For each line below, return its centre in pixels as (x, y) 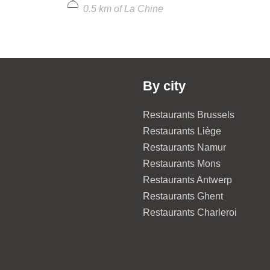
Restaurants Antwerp (187, 180)
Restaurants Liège (182, 131)
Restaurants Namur (184, 148)
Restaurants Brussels (189, 115)
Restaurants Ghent (183, 196)
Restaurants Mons (182, 164)
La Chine (143, 9)
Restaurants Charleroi (190, 213)
